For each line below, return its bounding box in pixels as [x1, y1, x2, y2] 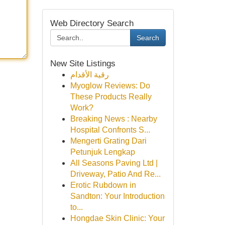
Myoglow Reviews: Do [70, 81, 150, 90]
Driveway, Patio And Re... [70, 170, 161, 178]
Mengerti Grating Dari [70, 137, 147, 145]
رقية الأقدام [70, 70, 109, 79]
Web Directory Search [50, 18, 134, 28]
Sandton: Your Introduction [70, 192, 165, 200]
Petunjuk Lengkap [70, 148, 135, 156]
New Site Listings [50, 58, 116, 68]
